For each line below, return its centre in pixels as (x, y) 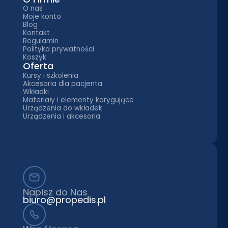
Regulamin (40, 41)
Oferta (38, 66)
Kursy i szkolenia (50, 75)
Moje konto (42, 17)
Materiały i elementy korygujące (78, 100)
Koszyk (34, 58)
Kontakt (36, 33)
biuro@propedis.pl (64, 200)
